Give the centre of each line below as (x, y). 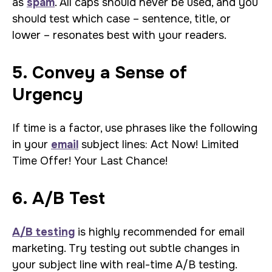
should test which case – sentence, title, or (121, 19)
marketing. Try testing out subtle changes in (126, 248)
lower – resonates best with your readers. (121, 35)
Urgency (48, 95)
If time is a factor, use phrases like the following (135, 128)
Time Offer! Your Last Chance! (90, 161)
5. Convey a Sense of (100, 73)
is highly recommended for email (160, 232)
